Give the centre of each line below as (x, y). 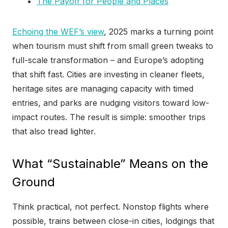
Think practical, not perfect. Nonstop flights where (110, 207)
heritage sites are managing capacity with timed (103, 89)
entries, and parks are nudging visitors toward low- (111, 103)
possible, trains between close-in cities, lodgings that (113, 221)
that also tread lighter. (54, 132)
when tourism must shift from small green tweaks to (113, 46)
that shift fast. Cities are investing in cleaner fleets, (108, 75)
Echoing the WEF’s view (58, 32)
